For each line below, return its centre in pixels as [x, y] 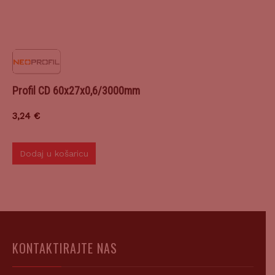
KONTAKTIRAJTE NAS [65, 248]
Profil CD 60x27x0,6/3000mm [76, 90]
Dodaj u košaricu [54, 154]
